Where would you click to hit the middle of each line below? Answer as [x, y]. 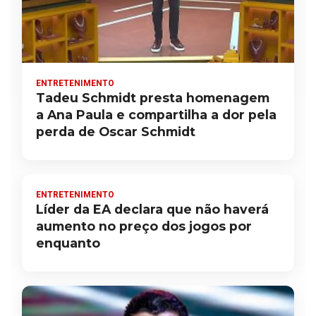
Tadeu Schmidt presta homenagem [153, 98]
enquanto [68, 243]
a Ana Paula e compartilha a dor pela [156, 115]
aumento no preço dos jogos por [144, 226]
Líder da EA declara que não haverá [152, 209]
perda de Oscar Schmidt [116, 132]
